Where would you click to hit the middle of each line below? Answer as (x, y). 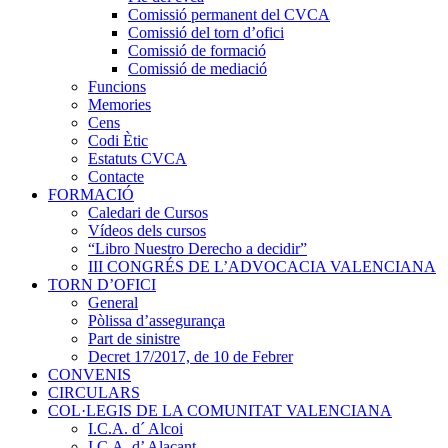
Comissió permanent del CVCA (229, 14)
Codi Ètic (118, 140)
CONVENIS (89, 374)
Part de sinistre (134, 338)
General (113, 302)
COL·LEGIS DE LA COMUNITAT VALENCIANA (220, 410)
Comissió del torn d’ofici (206, 32)
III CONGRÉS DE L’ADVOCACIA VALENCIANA (262, 266)
